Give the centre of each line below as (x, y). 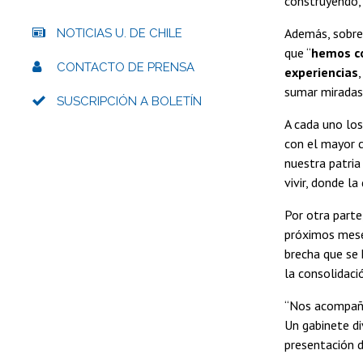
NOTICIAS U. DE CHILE (120, 33)
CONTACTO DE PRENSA (126, 67)
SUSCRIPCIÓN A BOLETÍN (129, 101)
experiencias (321, 72)
